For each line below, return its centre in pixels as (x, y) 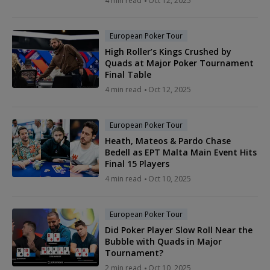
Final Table (128, 75)
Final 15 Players (137, 164)
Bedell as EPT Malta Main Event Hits (181, 152)
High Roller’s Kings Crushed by (168, 52)
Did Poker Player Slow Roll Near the (179, 230)
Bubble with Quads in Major (163, 242)
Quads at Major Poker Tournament (179, 63)
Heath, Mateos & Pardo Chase (168, 141)
